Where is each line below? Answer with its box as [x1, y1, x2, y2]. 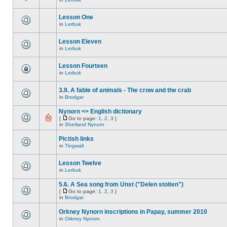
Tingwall [65, 143, 84, 148]
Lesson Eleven [59, 38, 101, 45]
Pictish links [59, 135, 94, 142]
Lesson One [59, 14, 93, 21]
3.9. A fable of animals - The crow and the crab [59, 87, 191, 94]
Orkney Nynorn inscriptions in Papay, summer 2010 [59, 208, 207, 215]
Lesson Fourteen [59, 62, 107, 69]
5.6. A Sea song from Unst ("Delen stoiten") [59, 181, 183, 188]
